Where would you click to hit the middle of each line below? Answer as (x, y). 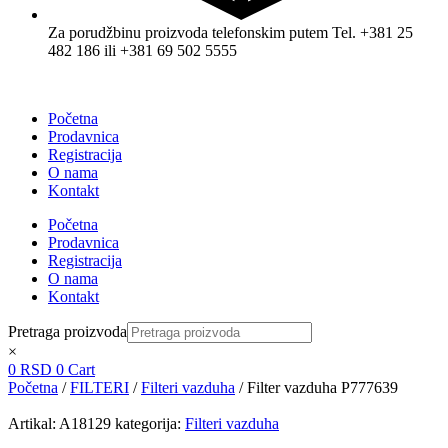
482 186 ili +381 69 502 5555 (142, 50)
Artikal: (33, 423)
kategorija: (148, 423)
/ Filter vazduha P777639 (316, 387)
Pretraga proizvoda (67, 331)
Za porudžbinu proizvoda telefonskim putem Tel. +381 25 (230, 32)
